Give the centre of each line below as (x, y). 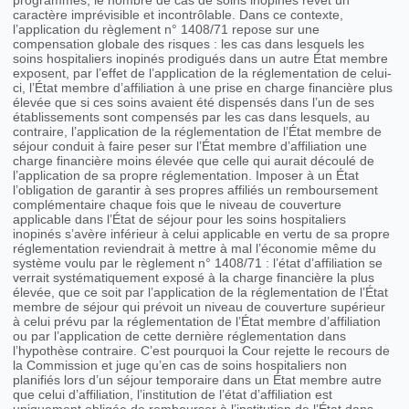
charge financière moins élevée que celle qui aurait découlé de (194, 161)
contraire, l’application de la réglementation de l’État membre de (198, 132)
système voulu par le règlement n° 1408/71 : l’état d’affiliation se (198, 263)
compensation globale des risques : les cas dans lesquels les (189, 44)
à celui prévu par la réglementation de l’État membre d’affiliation (197, 322)
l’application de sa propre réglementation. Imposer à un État (186, 176)
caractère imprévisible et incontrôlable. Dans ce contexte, (178, 15)
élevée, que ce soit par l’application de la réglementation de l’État (201, 293)
